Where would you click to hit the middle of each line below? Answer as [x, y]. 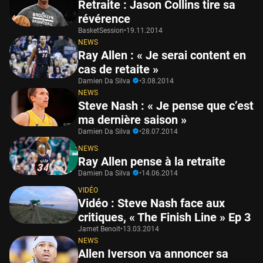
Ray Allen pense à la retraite [152, 161]
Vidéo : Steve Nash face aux [151, 203]
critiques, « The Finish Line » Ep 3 [164, 217]
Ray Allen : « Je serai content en [162, 55]
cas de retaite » [118, 69]
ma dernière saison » [132, 119]
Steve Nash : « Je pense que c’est [166, 105]
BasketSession [101, 30]
